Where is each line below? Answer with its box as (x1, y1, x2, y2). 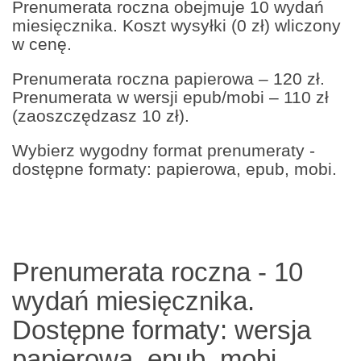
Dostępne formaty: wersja (12, 315, 311, 345)
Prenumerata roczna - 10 (12, 257, 303, 287)
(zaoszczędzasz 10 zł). (12, 106, 189, 125)
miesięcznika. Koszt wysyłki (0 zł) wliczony (12, 16, 341, 35)
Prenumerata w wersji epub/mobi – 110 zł (12, 88, 329, 106)
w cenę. (12, 35, 72, 53)
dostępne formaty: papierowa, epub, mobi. (12, 160, 337, 178)
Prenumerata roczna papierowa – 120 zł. (12, 69, 325, 88)
